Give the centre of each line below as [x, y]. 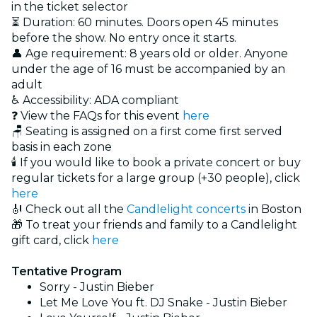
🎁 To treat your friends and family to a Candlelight [154, 224]
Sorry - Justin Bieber [97, 287]
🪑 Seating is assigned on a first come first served [147, 131]
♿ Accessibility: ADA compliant [95, 100]
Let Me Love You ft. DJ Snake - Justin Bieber [163, 302]
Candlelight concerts [186, 209]
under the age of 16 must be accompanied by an [148, 69]
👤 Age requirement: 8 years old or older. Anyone [150, 53]
